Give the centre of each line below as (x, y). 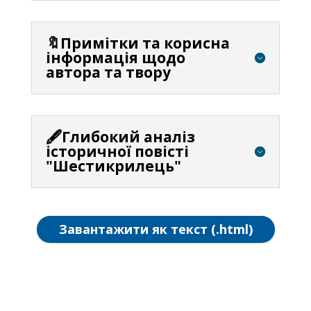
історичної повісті (117, 151)
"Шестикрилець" (113, 166)
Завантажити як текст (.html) (155, 229)
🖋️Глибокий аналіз (120, 136)
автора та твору (108, 72)
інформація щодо (115, 57)
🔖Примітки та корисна (137, 43)
